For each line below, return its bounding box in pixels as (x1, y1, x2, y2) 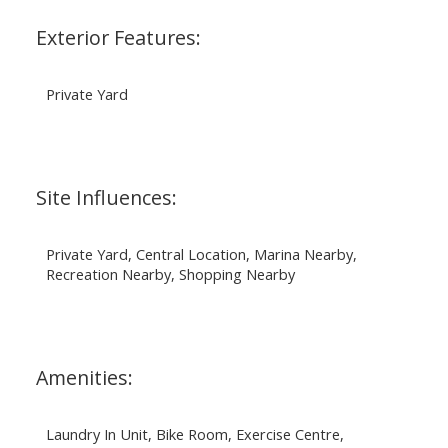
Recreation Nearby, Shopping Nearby (45, 263, 295, 284)
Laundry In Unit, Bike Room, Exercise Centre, (45, 423, 344, 444)
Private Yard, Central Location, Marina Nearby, (45, 243, 357, 264)
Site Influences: (35, 183, 177, 211)
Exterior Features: (35, 23, 201, 51)
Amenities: (35, 363, 133, 391)
